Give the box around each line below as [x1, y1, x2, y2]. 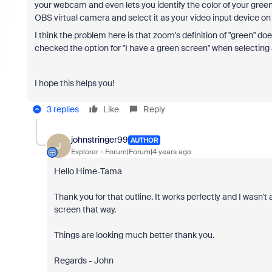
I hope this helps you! [34, 77, 114, 89]
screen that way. [53, 203, 116, 215]
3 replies [46, 103, 79, 115]
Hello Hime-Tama [53, 165, 122, 177]
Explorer [70, 147, 98, 157]
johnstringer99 [70, 134, 128, 146]
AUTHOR [130, 135, 158, 144]
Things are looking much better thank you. [53, 229, 214, 240]
